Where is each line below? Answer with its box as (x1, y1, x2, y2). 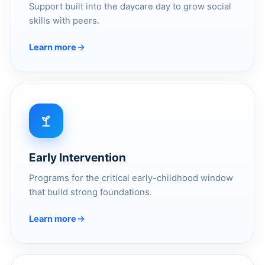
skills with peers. (29, 15, 99, 26)
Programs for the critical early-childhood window (29, 172, 233, 183)
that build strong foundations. (29, 186, 152, 198)
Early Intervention (29, 150, 126, 164)
